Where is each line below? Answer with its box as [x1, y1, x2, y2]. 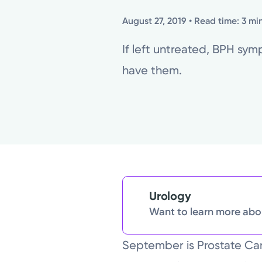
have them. [122, 63, 182, 77]
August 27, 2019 [122, 15, 187, 26]
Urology [149, 189, 191, 204]
